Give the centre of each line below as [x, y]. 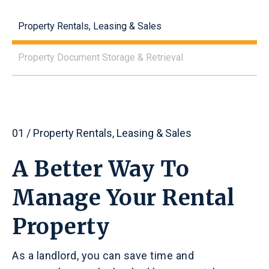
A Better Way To [101, 169]
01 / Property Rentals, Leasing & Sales [102, 133]
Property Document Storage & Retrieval [101, 57]
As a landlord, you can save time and [103, 255]
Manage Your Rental [123, 198]
